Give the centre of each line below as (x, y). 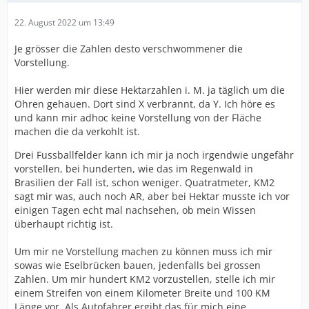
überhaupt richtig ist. (64, 224)
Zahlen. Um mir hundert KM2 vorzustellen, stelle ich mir (145, 279)
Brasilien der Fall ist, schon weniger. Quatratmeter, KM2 (144, 182)
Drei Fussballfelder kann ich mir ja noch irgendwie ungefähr (154, 155)
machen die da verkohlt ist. (77, 131)
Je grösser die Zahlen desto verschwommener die (129, 49)
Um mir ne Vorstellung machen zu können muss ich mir (143, 251)
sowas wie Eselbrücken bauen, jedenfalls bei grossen (138, 265)
